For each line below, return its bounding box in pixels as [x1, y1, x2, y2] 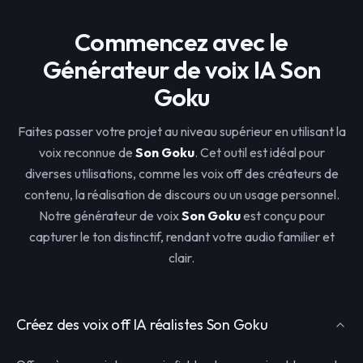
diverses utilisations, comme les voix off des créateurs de [24, 165, 339, 181]
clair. [169, 250, 194, 266]
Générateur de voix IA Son [42, 54, 321, 85]
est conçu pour [240, 207, 325, 224]
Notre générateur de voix [38, 207, 181, 224]
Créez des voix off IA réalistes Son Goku [16, 315, 268, 334]
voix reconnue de [38, 144, 135, 160]
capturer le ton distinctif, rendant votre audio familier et [28, 228, 335, 245]
